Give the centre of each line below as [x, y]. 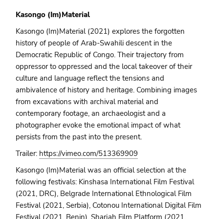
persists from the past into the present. [79, 137]
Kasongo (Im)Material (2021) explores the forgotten [100, 32]
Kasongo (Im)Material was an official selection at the [101, 170]
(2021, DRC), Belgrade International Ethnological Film [104, 194]
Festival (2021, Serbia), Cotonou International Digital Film [109, 206]
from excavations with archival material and [87, 102]
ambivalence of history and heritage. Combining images [107, 90]
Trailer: [28, 154]
